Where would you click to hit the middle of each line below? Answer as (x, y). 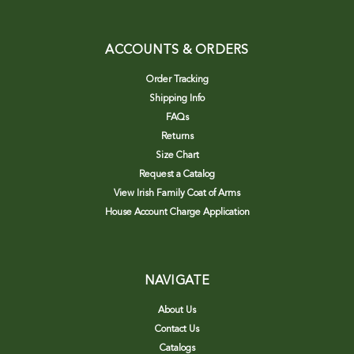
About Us (177, 310)
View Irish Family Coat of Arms (177, 193)
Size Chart (177, 155)
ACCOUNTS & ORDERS (177, 50)
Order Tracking (177, 79)
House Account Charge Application (177, 212)
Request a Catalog (177, 174)
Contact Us (177, 329)
